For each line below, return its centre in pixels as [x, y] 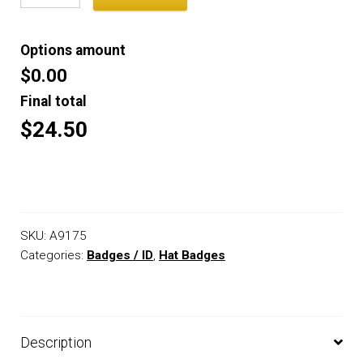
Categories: [53, 255]
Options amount [73, 50]
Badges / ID [120, 255]
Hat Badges [192, 255]
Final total [53, 101]
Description [56, 342]
